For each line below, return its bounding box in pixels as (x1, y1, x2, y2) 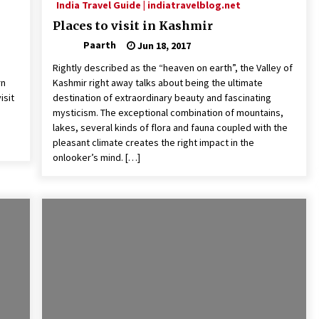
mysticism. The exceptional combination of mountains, (52, 106, 283, 120)
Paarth (83, 38, 116, 51)
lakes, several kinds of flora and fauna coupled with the (52, 121, 288, 135)
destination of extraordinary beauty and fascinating (52, 91, 271, 105)
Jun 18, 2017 (135, 38, 191, 52)
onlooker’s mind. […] (52, 151, 140, 164)
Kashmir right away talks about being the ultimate (52, 76, 263, 90)
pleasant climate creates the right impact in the (52, 136, 254, 150)
